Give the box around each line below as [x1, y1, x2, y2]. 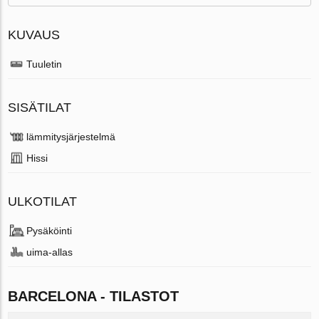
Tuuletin [26, 58, 63, 70]
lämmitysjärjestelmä [26, 131, 116, 143]
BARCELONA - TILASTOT [8, 288, 179, 305]
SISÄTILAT [8, 100, 72, 115]
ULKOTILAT [8, 194, 78, 209]
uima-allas [26, 246, 73, 258]
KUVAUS [8, 28, 61, 43]
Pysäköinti [26, 225, 73, 237]
